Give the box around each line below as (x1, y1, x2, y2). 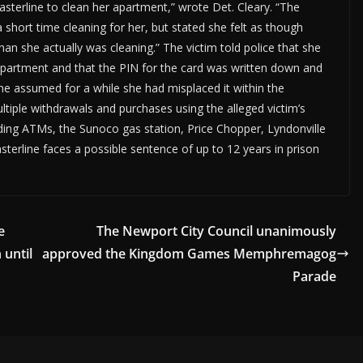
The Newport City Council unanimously (96, 222, 336, 241)
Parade (293, 267, 336, 286)
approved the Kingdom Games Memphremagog (42, 245, 336, 263)
